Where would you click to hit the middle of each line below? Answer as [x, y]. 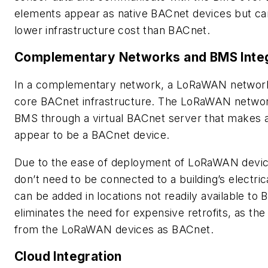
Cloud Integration [68, 257]
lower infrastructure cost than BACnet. [112, 30]
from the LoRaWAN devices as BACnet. [114, 229]
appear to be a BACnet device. [92, 135]
